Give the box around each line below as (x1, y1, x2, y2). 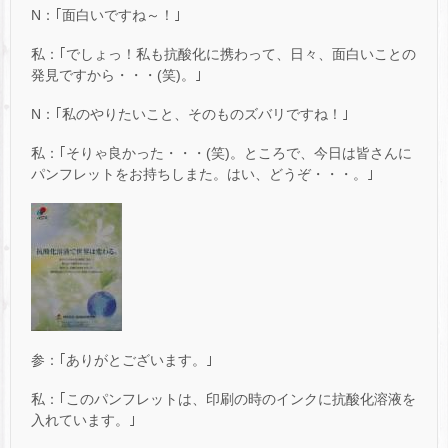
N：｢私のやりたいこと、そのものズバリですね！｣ (31, 105, 349, 122)
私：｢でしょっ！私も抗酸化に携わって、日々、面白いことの (31, 45, 416, 62)
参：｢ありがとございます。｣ (31, 351, 213, 368)
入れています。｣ (31, 411, 136, 428)
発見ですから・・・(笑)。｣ (31, 66, 202, 83)
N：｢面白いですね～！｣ (31, 6, 181, 23)
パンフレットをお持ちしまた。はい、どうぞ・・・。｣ (31, 166, 374, 183)
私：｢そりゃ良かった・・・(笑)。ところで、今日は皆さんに (31, 145, 412, 162)
